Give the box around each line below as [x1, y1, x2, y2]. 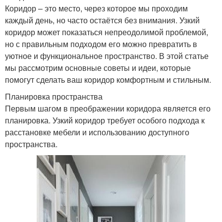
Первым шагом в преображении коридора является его [5, 103, 211, 114]
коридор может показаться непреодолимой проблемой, [5, 26, 208, 38]
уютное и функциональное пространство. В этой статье [5, 50, 209, 62]
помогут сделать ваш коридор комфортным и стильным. [5, 74, 211, 86]
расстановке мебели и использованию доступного [5, 126, 189, 138]
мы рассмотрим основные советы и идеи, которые [5, 62, 191, 74]
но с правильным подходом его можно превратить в [5, 38, 197, 50]
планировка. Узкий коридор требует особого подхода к [5, 114, 205, 126]
